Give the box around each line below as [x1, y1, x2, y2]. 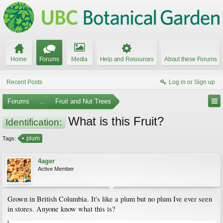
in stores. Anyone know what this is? [7, 204, 115, 214]
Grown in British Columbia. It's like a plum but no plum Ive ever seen [7, 194, 212, 204]
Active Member [38, 166, 74, 172]
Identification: [5, 117, 62, 127]
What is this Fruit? [65, 114, 164, 128]
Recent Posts [6, 79, 42, 86]
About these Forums [164, 56, 217, 63]
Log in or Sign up [169, 79, 215, 86]
